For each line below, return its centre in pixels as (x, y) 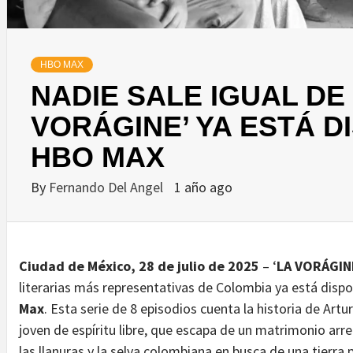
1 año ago (203, 187)
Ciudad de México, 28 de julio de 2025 (139, 266)
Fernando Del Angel (108, 187)
